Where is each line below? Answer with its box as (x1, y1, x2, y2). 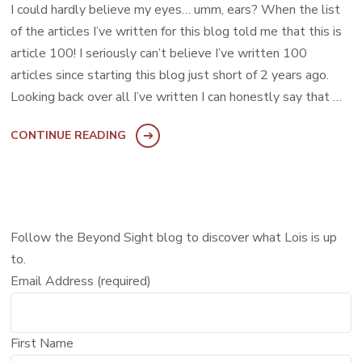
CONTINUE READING (11, 128, 127, 144)
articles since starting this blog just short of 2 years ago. (11, 66, 330, 85)
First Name (11, 335, 74, 353)
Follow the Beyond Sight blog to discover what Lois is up (11, 229, 338, 247)
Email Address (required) (11, 272, 152, 291)
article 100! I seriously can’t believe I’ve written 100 (11, 44, 308, 63)
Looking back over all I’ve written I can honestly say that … (11, 88, 343, 107)
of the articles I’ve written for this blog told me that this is (11, 23, 343, 41)
